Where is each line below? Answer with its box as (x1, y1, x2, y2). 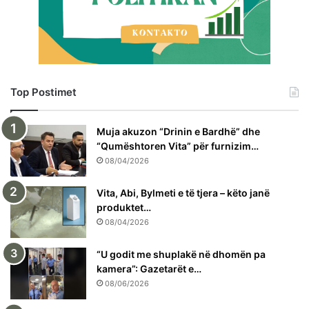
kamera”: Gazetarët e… (97, 262, 201, 275)
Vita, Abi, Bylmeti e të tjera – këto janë (97, 186, 270, 199)
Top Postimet (10, 85, 77, 99)
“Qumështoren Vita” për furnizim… (97, 139, 259, 152)
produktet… (97, 201, 151, 213)
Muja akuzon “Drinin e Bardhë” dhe (97, 125, 260, 137)
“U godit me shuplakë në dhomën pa (97, 248, 266, 260)
